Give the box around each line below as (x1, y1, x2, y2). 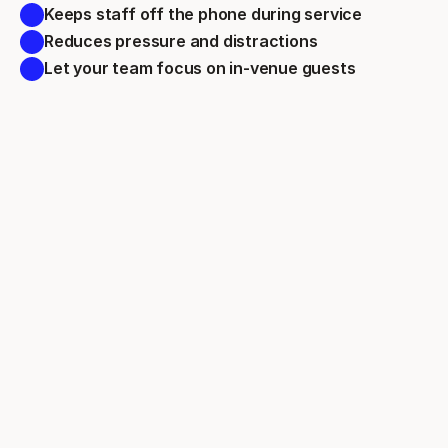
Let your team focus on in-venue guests (44, 58, 360, 78)
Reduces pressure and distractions (44, 31, 322, 51)
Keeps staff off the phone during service (44, 4, 366, 24)
